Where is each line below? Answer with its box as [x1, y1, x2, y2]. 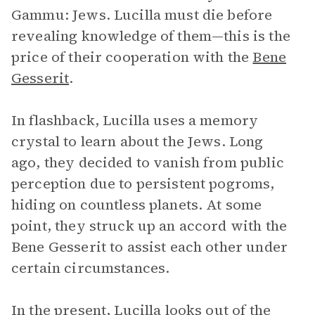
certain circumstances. [11, 258, 170, 278]
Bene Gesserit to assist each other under [11, 237, 288, 257]
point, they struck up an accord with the [11, 216, 287, 236]
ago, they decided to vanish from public [11, 153, 284, 172]
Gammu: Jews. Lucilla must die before [11, 5, 273, 25]
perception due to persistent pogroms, [11, 174, 275, 193]
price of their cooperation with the [11, 47, 253, 67]
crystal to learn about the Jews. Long [11, 131, 264, 151]
